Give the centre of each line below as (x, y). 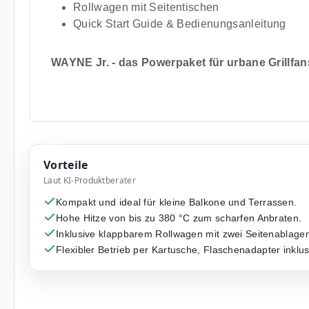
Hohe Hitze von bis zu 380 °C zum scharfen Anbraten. (179, 218)
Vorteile (66, 165)
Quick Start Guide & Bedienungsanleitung (180, 24)
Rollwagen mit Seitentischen (146, 7)
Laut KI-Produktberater (90, 180)
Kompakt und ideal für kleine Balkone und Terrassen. (177, 202)
